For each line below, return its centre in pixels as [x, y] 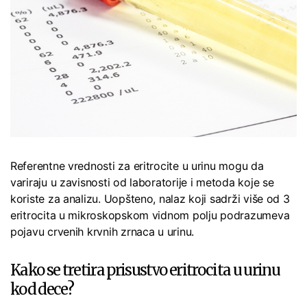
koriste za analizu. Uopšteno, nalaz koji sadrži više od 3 [150, 199]
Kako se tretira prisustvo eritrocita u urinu [145, 270]
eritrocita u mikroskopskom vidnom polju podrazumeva [150, 216]
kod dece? [42, 290]
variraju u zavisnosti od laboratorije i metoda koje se [142, 183]
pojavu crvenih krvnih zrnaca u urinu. [102, 232]
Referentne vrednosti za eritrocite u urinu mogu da [137, 166]
